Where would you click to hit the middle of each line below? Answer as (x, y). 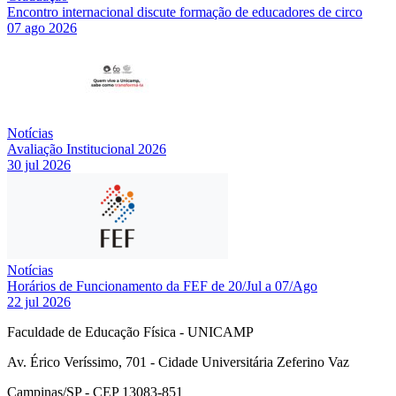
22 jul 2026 (39, 301)
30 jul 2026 (39, 164)
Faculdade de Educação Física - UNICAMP (130, 331)
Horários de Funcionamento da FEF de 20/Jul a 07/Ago (162, 286)
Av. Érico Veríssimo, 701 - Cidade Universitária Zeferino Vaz (178, 362)
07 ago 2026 (42, 27)
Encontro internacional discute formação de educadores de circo (185, 11)
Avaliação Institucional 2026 (87, 148)
